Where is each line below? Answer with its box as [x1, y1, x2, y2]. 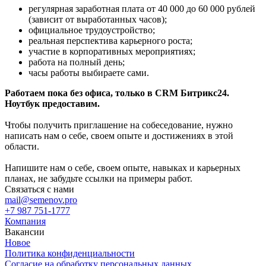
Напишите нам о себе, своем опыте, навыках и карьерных [5, 162, 240, 173]
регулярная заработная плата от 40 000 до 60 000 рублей [28, 3, 255, 14]
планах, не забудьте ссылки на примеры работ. [5, 173, 192, 183]
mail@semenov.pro [5, 194, 77, 205]
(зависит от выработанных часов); [28, 14, 167, 24]
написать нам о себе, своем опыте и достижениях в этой [5, 130, 233, 141]
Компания [5, 216, 46, 226]
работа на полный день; [28, 56, 125, 67]
